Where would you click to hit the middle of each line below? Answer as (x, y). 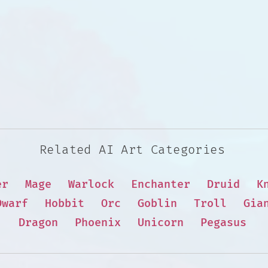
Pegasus (223, 223)
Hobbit (64, 203)
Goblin (157, 203)
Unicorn (160, 223)
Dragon (38, 223)
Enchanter (160, 184)
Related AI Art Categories (132, 150)
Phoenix (98, 223)
